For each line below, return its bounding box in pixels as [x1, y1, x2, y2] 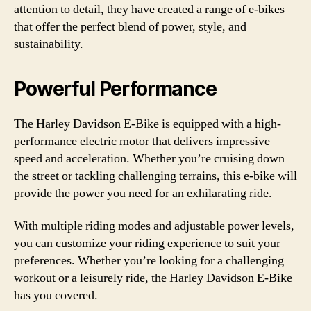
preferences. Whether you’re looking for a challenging [14, 253, 284, 269]
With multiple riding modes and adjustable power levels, [14, 218, 294, 234]
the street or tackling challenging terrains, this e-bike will [14, 167, 297, 184]
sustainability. [14, 35, 83, 52]
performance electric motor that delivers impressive [14, 133, 270, 149]
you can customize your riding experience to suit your [14, 235, 280, 251]
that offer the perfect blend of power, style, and [14, 18, 246, 35]
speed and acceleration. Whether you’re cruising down [14, 150, 285, 167]
